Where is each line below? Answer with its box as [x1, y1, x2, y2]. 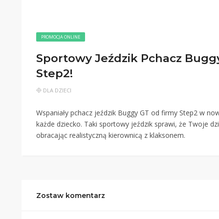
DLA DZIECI [43, 87, 71, 94]
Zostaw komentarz [36, 191, 105, 200]
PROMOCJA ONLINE [41, 34, 80, 40]
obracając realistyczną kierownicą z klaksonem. [36, 131, 185, 140]
